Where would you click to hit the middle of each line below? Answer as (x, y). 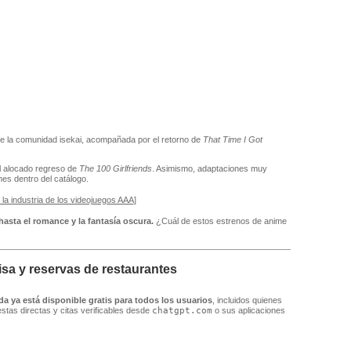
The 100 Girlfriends (115, 168)
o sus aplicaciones (248, 310)
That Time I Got (232, 139)
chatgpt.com (182, 310)
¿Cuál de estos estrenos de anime (220, 221)
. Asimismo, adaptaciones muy (209, 168)
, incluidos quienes (247, 300)
